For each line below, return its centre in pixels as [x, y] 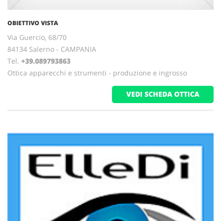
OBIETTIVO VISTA [33, 23]
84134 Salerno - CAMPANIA [52, 49]
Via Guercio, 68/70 [37, 37]
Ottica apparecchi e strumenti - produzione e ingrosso [97, 73]
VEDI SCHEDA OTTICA [163, 94]
